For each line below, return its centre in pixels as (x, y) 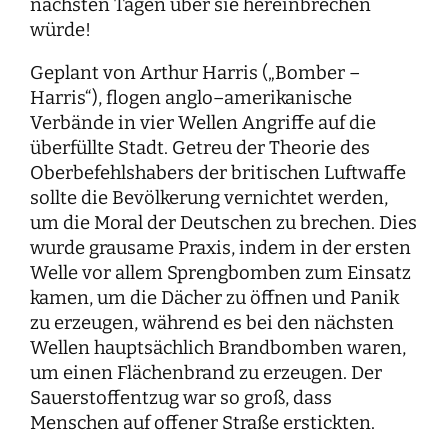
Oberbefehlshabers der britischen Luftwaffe (218, 173)
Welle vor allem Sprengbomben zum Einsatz (220, 273)
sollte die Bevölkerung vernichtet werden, (209, 198)
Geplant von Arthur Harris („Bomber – (195, 73)
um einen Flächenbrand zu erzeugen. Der (206, 373)
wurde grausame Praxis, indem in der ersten (220, 248)
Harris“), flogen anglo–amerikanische (191, 98)
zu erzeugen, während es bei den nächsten (212, 323)
